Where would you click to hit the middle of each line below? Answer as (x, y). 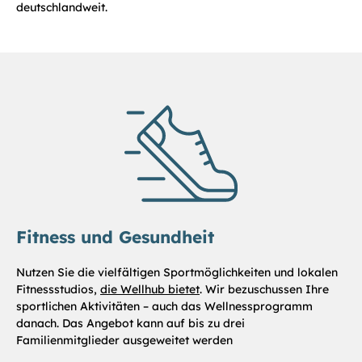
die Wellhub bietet (150, 289)
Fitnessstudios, (58, 289)
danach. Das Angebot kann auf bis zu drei (130, 323)
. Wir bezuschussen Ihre (264, 289)
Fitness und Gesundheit (115, 236)
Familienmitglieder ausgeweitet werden (124, 340)
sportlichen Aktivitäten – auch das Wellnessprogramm (164, 306)
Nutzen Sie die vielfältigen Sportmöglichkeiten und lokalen (177, 272)
